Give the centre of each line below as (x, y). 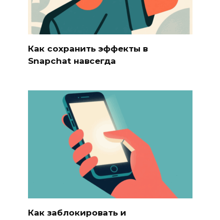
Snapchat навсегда (72, 61)
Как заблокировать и (77, 212)
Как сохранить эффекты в (88, 48)
